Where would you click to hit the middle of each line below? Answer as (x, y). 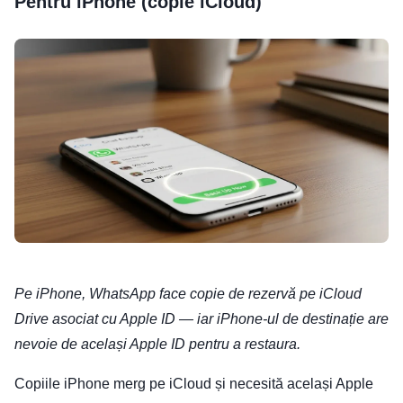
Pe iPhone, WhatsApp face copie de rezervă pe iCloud (188, 294)
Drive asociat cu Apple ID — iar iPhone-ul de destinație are (201, 319)
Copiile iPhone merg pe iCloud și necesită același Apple (194, 384)
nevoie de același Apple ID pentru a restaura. (157, 345)
